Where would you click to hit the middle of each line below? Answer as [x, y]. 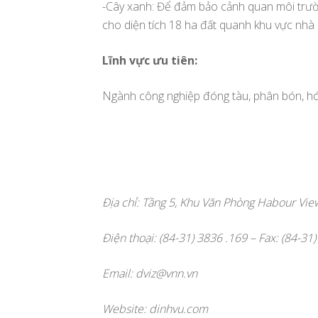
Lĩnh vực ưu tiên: [150, 60]
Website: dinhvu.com [155, 308]
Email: [119, 273]
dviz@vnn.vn [166, 273]
